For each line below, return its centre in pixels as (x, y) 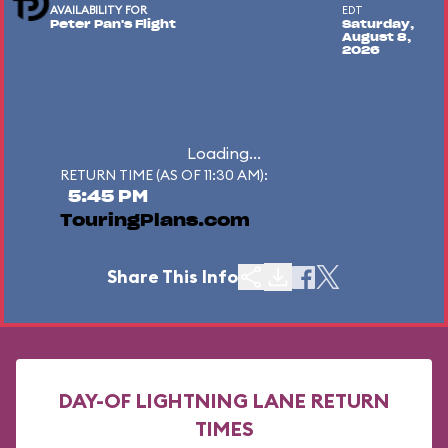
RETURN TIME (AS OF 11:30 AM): (164, 175)
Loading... (224, 153)
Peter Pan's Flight (112, 24)
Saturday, (377, 24)
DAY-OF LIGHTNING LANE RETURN (224, 400)
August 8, (376, 37)
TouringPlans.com (155, 221)
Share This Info (172, 276)
